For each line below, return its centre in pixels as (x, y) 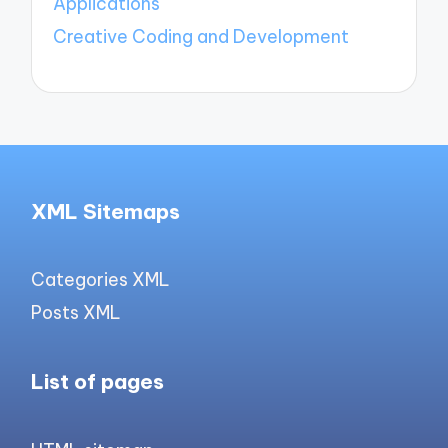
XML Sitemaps (106, 211)
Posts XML (76, 312)
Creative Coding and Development (201, 36)
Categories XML (101, 280)
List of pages (98, 382)
